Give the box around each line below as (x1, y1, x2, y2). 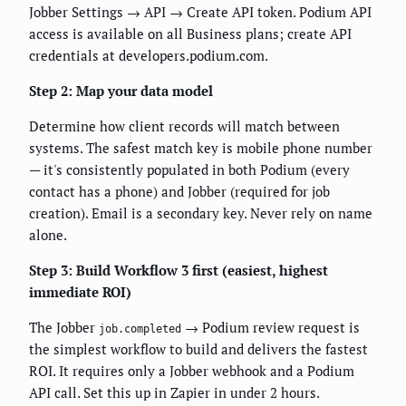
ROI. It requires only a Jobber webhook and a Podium (29, 362, 354, 381)
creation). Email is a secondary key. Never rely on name (29, 204, 372, 223)
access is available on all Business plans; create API (29, 24, 352, 43)
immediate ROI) (29, 283, 131, 302)
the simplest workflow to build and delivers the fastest (29, 340, 368, 359)
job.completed (99, 323, 181, 336)
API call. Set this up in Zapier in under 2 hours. (29, 383, 320, 402)
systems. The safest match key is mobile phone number (29, 139, 372, 158)
